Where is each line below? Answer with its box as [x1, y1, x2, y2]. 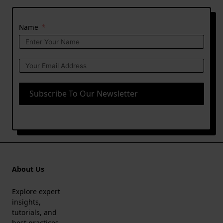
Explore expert [12, 186, 60, 196]
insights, [12, 197, 41, 207]
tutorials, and [12, 207, 57, 217]
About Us [12, 164, 44, 174]
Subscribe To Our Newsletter [29, 88, 138, 100]
